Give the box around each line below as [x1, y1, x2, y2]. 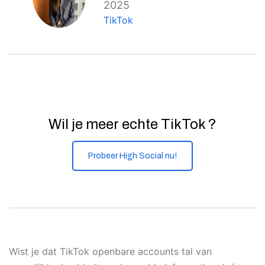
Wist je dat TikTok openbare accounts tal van [9, 245, 212, 257]
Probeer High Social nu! [88, 151, 177, 160]
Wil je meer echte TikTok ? [49, 117, 216, 132]
